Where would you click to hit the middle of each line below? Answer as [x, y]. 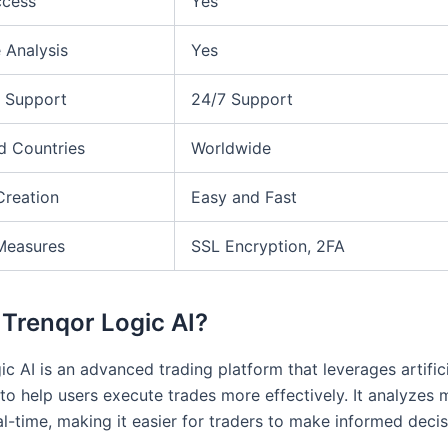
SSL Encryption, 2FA [268, 246]
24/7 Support [242, 99]
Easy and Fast [244, 197]
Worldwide [231, 148]
